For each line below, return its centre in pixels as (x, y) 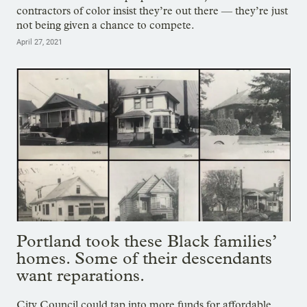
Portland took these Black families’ (146, 241)
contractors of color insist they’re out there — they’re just (152, 10)
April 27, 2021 (39, 42)
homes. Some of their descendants (144, 258)
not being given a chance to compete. (106, 25)
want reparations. (81, 275)
